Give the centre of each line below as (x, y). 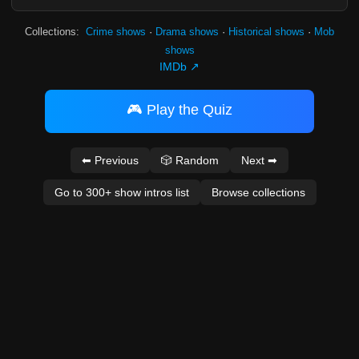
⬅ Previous (110, 160)
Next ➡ (259, 160)
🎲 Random (190, 160)
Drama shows (187, 32)
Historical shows (266, 32)
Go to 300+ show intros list (121, 192)
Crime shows (116, 32)
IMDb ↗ (179, 67)
